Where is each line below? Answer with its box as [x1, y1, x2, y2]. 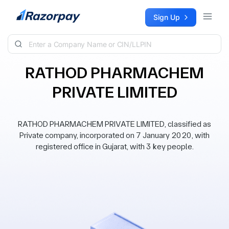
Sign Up [153, 13, 180, 21]
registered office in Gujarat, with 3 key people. [35, 142, 194, 151]
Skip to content [8, 9, 59, 17]
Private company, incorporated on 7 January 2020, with [19, 130, 210, 140]
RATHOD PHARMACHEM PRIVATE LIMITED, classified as [18, 119, 211, 129]
